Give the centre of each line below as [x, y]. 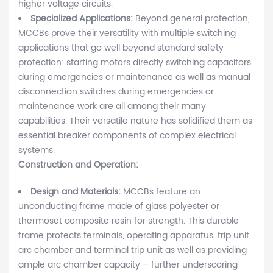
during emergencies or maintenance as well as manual [134, 77]
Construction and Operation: [78, 165]
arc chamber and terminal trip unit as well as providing [133, 250]
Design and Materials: [77, 192]
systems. [37, 151]
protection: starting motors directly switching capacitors [135, 63]
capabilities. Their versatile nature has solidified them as [135, 121]
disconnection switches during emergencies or [116, 92]
